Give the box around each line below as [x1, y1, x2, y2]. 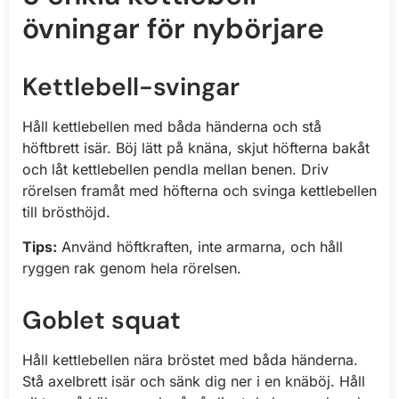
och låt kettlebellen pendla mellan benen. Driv [22, 160, 329, 179]
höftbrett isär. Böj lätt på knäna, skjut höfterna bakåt [22, 139, 370, 158]
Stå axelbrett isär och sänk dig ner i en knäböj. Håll [22, 371, 365, 390]
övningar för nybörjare [22, 10, 324, 48]
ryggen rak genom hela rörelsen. [22, 258, 241, 277]
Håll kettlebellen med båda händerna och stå [22, 118, 322, 136]
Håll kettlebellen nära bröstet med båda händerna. [22, 350, 358, 369]
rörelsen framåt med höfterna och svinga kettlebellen [22, 182, 377, 200]
